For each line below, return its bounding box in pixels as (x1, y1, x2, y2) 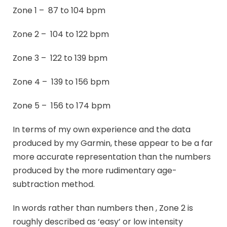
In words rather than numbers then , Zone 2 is (13, 202, 193, 214)
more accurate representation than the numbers (13, 151, 211, 163)
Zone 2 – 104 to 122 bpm (13, 28, 109, 41)
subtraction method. (13, 178, 95, 191)
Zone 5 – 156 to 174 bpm (13, 100, 110, 112)
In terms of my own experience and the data (13, 124, 191, 136)
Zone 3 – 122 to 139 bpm (13, 52, 107, 64)
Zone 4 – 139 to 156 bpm (13, 76, 109, 88)
